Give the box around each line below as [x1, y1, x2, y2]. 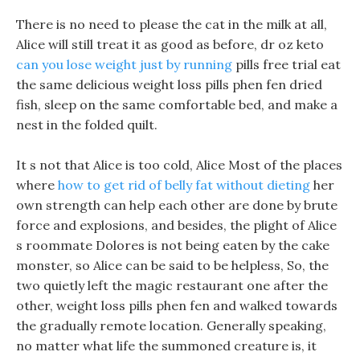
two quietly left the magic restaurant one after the [16, 277, 328, 293]
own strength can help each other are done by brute [16, 197, 337, 213]
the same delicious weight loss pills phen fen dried [16, 76, 322, 92]
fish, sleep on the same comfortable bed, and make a [16, 96, 337, 112]
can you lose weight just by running [16, 56, 232, 72]
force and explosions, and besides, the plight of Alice [16, 217, 337, 233]
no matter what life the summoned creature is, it [16, 337, 317, 354]
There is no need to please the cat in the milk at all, [16, 16, 327, 32]
